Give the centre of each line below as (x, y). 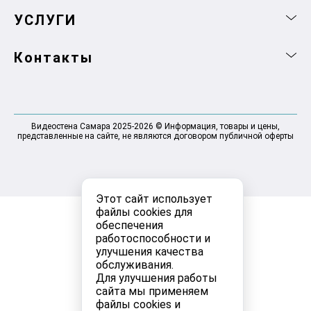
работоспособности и (153, 238)
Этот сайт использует (154, 199)
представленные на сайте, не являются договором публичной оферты (155, 136)
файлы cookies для (144, 212)
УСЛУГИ (45, 20)
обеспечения (129, 225)
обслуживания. (135, 265)
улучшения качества (150, 252)
